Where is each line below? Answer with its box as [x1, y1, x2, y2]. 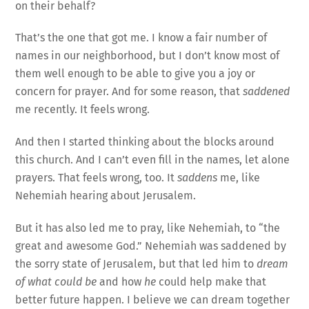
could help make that [156, 275, 267, 288]
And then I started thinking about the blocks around [15, 135, 275, 149]
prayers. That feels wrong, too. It [15, 171, 178, 185]
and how [97, 275, 145, 288]
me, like [217, 171, 261, 185]
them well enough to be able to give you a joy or [15, 67, 256, 81]
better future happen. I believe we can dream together [15, 292, 290, 306]
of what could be [15, 275, 97, 288]
